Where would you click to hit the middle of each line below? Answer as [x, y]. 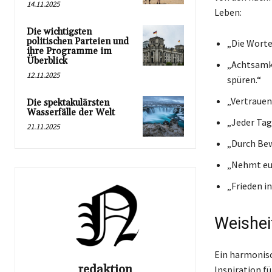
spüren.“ [244, 79]
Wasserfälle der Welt [71, 112]
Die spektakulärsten [68, 103]
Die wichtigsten [59, 32]
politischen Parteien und [78, 41]
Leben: [228, 12]
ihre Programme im [69, 51]
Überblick [47, 61]
